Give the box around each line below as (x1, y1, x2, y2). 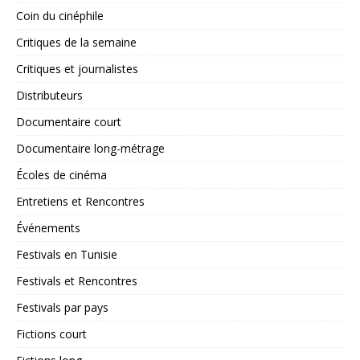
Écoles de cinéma (16, 167, 107, 183)
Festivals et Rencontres (16, 273, 137, 289)
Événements (16, 220, 80, 236)
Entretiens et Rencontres (16, 194, 145, 210)
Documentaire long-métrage (16, 141, 165, 157)
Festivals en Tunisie (16, 247, 117, 263)
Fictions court (16, 326, 87, 342)
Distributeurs (16, 88, 83, 104)
